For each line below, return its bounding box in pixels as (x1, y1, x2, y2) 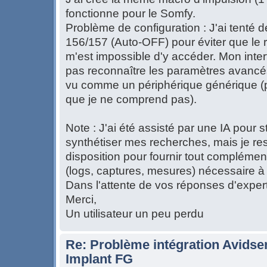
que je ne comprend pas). (66, 93, 197, 106)
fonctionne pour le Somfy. (66, 7, 195, 20)
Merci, (66, 193, 97, 206)
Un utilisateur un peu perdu (66, 207, 204, 221)
